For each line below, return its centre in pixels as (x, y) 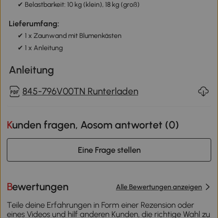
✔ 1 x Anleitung (40, 48)
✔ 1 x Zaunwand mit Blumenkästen (69, 36)
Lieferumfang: (34, 24)
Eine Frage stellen (109, 150)
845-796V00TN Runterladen (80, 91)
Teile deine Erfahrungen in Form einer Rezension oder (101, 205)
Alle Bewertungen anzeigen (159, 187)
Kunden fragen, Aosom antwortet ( (91, 125)
